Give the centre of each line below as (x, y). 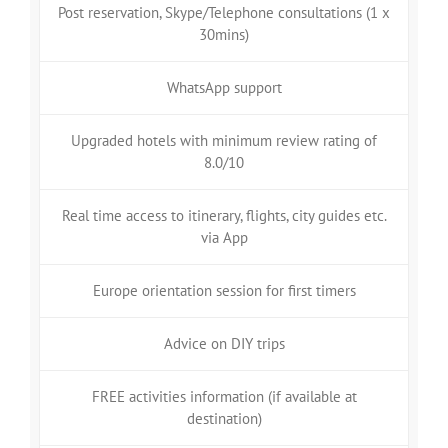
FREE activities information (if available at (224, 396)
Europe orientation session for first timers (224, 290)
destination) (224, 418)
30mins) (224, 34)
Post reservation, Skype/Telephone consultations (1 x (224, 12)
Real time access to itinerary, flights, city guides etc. (224, 215)
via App (224, 237)
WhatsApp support (224, 87)
